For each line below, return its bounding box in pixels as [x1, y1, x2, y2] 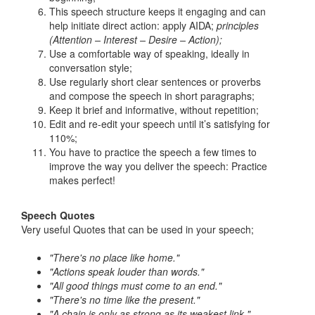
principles [217, 18, 259, 32]
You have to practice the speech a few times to [49, 144, 257, 159]
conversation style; [49, 60, 132, 75]
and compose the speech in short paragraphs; [49, 88, 255, 103]
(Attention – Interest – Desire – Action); [49, 32, 222, 46]
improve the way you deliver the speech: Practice [49, 158, 267, 173]
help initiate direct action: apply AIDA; [49, 18, 217, 32]
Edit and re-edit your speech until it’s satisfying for [49, 116, 270, 131]
